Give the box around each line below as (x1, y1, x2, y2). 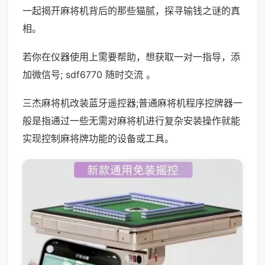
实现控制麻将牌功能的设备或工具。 (22, 132, 174, 144)
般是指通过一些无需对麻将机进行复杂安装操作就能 (22, 115, 240, 127)
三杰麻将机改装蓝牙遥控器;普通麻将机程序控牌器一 (22, 97, 243, 109)
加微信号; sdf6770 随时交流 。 (22, 69, 156, 80)
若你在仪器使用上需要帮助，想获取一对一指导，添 (22, 51, 240, 63)
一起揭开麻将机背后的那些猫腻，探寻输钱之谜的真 (22, 5, 240, 17)
